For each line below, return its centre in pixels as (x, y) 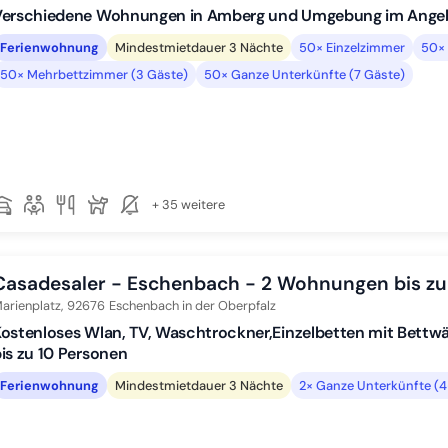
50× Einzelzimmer (352, 47)
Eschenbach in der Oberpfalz (192, 305)
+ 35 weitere (188, 204)
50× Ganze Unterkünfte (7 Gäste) (304, 74)
